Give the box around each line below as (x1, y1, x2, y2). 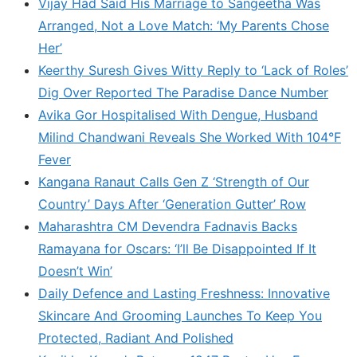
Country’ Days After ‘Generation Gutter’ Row (38, 196, 306, 213)
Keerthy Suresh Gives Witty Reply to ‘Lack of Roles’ (38, 62, 348, 79)
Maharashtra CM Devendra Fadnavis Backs (38, 218, 297, 235)
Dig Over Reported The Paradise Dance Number (38, 84, 328, 101)
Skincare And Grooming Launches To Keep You (38, 308, 322, 324)
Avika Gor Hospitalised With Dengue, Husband (38, 107, 318, 124)
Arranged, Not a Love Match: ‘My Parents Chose (38, 18, 329, 34)
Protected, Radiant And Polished (38, 330, 233, 347)
